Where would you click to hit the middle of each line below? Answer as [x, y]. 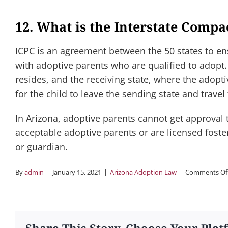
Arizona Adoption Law [143, 172]
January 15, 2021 [77, 172]
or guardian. [41, 146]
